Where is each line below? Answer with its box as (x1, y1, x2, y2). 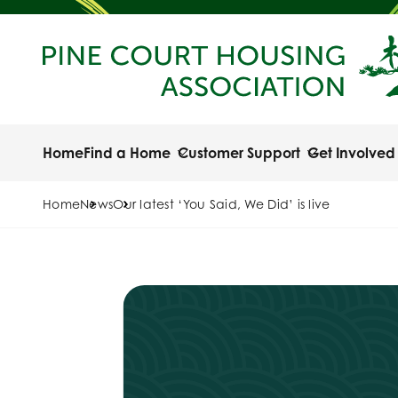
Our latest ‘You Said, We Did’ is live (113, 196, 330, 211)
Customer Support (178, 144, 300, 162)
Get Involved (307, 144, 395, 162)
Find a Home (84, 144, 171, 162)
